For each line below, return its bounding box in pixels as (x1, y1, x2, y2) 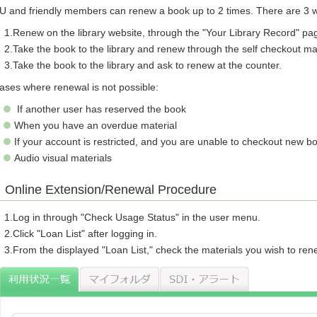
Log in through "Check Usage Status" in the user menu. (13, 211, 261, 223)
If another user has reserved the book (14, 103, 187, 115)
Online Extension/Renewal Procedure (5, 182, 217, 197)
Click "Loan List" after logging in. (13, 227, 158, 239)
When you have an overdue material (14, 119, 178, 131)
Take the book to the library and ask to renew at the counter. (13, 59, 285, 71)
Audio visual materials (14, 151, 113, 163)
